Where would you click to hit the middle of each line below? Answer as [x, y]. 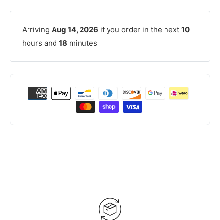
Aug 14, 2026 [75, 30]
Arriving [37, 30]
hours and [41, 43]
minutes [82, 43]
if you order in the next [140, 30]
